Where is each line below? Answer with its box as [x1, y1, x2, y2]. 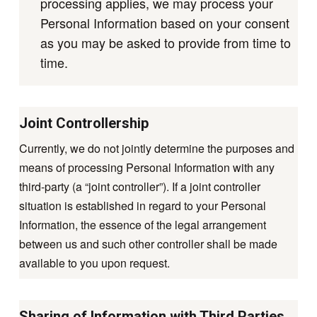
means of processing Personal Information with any [18, 158, 275, 175]
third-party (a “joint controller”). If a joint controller [18, 178, 260, 195]
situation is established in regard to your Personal [18, 197, 266, 214]
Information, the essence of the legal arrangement [18, 216, 266, 233]
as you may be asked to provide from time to [40, 33, 291, 52]
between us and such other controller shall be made [18, 235, 277, 252]
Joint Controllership [18, 114, 149, 132]
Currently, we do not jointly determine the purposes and [18, 139, 294, 156]
